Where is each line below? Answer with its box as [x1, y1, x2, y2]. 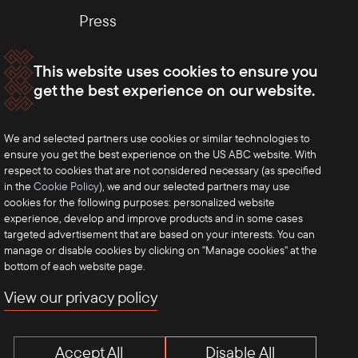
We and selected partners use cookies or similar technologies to [4, 131, 310, 145]
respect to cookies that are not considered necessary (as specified [4, 163, 321, 177]
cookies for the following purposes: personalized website [4, 195, 275, 209]
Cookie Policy [34, 179, 99, 193]
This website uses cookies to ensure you [33, 60, 318, 81]
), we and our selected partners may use [99, 179, 290, 193]
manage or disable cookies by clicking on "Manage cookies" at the [4, 243, 317, 257]
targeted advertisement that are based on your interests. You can [4, 227, 315, 241]
